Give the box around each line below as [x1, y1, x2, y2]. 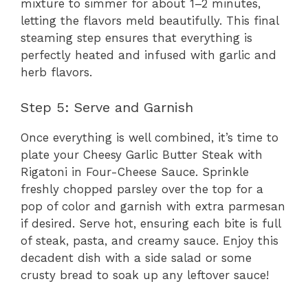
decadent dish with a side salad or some [21, 250, 252, 265]
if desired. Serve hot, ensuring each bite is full [21, 216, 280, 230]
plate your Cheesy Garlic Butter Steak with [21, 147, 263, 162]
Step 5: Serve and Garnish [21, 98, 193, 115]
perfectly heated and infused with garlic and [21, 48, 276, 63]
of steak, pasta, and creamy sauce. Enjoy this [21, 233, 278, 247]
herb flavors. [21, 65, 92, 80]
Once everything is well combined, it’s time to [21, 130, 278, 144]
